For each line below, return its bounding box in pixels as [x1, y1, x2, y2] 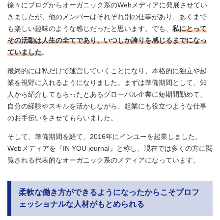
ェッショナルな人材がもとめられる [19, 199, 144, 208]
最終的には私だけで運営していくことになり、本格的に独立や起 [7, 66, 207, 75]
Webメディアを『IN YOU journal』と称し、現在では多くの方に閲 [7, 144, 213, 152]
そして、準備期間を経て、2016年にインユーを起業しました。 [7, 132, 202, 140]
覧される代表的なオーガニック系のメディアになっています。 [7, 156, 200, 164]
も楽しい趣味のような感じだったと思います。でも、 [7, 24, 172, 32]
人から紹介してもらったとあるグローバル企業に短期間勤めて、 [7, 90, 207, 98]
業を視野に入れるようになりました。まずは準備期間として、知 [7, 78, 207, 86]
